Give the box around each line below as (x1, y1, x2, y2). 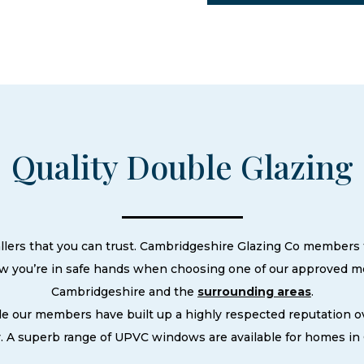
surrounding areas (197, 284, 311, 300)
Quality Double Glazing (11, 145, 353, 188)
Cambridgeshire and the (50, 284, 197, 300)
